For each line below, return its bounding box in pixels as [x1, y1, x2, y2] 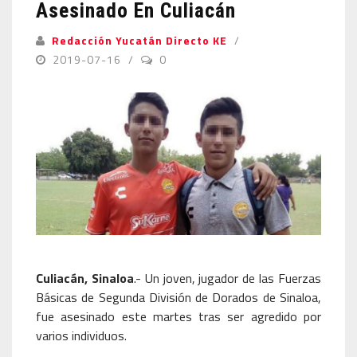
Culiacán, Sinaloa [36, 269, 134, 288]
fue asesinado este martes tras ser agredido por [36, 307, 321, 326]
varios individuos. [36, 326, 127, 345]
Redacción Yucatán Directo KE [52, 32, 227, 49]
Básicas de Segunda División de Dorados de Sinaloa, [36, 288, 321, 307]
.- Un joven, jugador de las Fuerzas [133, 269, 322, 288]
